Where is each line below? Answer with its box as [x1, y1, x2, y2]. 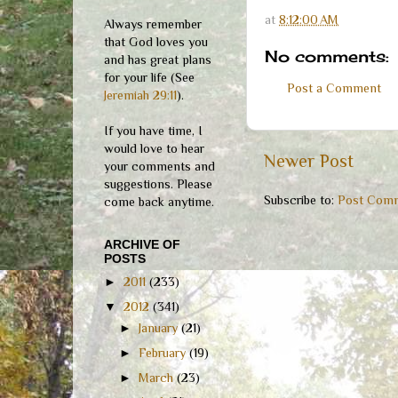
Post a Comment [287, 81, 381, 96]
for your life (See [104, 69, 195, 84]
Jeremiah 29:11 [104, 87, 177, 102]
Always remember [104, 16, 202, 31]
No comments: [265, 45, 389, 66]
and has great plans [104, 52, 211, 67]
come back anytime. [104, 194, 214, 209]
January [139, 321, 182, 336]
